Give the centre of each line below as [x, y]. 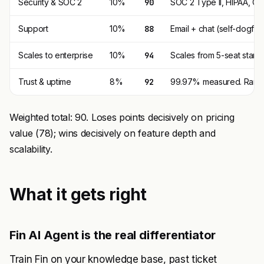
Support [33, 29]
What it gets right [78, 194]
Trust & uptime [45, 82]
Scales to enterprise [56, 55]
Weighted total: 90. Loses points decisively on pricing [122, 117]
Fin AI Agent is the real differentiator [113, 235]
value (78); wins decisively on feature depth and [113, 133]
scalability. [31, 149]
